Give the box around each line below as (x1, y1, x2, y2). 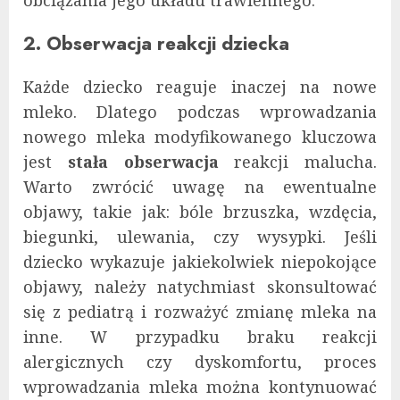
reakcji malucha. (218, 151, 377, 172)
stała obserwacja (67, 151, 219, 172)
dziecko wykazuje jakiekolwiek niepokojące (23, 251, 377, 272)
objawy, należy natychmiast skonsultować (23, 276, 377, 297)
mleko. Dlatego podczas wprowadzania (23, 101, 377, 122)
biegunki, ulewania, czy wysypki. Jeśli (23, 226, 377, 247)
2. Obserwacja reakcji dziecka (23, 29, 289, 57)
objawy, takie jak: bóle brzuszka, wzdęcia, (23, 201, 377, 222)
